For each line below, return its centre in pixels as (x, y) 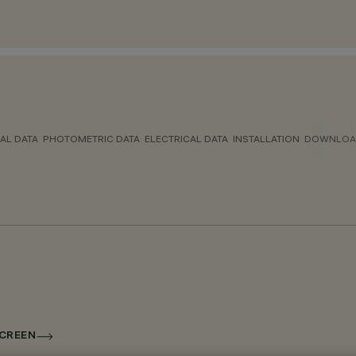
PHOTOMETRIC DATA (91, 139)
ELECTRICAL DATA (186, 139)
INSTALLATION (266, 139)
